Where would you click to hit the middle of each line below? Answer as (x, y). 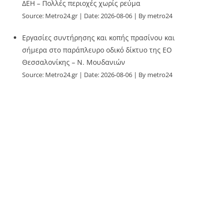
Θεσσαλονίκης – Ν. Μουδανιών (74, 62)
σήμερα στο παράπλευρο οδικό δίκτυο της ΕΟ (97, 50)
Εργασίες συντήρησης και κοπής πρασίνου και (99, 38)
